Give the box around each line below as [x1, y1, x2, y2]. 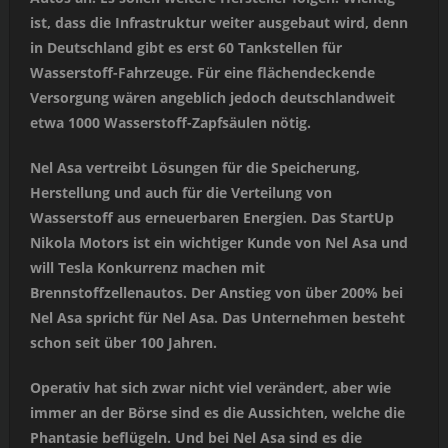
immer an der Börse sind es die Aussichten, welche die [29, 403, 405, 423]
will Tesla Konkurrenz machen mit [29, 258, 265, 278]
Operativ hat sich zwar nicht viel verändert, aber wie [29, 378, 391, 398]
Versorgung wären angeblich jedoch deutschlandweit [29, 88, 395, 108]
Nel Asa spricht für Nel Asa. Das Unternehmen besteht [29, 308, 405, 328]
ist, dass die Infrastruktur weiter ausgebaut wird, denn [29, 13, 408, 33]
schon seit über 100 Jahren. [29, 333, 217, 353]
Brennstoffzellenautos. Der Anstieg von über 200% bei [29, 283, 403, 303]
